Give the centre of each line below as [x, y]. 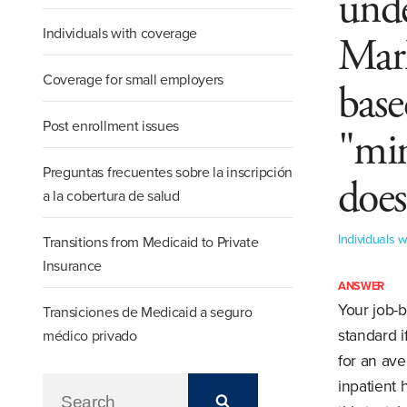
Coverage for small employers [134, 80]
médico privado [90, 337]
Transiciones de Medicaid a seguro [148, 313]
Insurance [73, 267]
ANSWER [362, 287]
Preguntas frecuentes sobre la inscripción [168, 173]
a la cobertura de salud [111, 197]
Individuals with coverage [120, 34]
